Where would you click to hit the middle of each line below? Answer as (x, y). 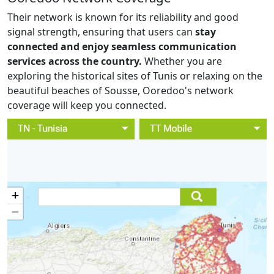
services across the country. (75, 61)
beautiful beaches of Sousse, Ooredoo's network (120, 91)
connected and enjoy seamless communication (122, 47)
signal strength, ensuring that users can (100, 32)
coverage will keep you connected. (87, 106)
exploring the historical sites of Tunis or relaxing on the (135, 76)
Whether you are (182, 61)
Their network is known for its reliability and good (123, 17)
